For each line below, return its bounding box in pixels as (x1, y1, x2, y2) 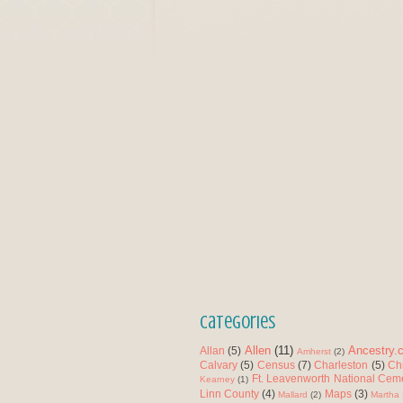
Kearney (200, 374, 235, 385)
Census (256, 359, 295, 372)
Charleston (314, 359, 369, 372)
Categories (200, 312, 275, 334)
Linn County (200, 388, 260, 400)
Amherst (297, 346, 332, 357)
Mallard (278, 390, 309, 400)
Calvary (200, 359, 237, 372)
